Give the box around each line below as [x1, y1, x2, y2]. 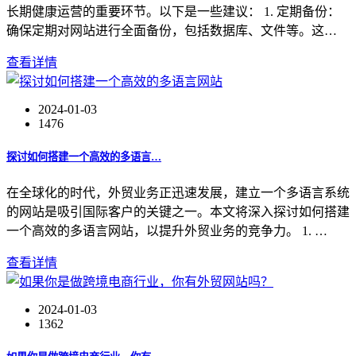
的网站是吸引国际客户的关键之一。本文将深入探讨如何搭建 [6, 204, 350, 219]
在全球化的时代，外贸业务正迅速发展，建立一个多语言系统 [6, 185, 350, 199]
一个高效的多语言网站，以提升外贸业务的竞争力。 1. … [6, 223, 327, 238]
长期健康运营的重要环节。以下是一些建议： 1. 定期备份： [6, 5, 340, 19]
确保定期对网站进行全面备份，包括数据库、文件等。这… [6, 24, 337, 38]
